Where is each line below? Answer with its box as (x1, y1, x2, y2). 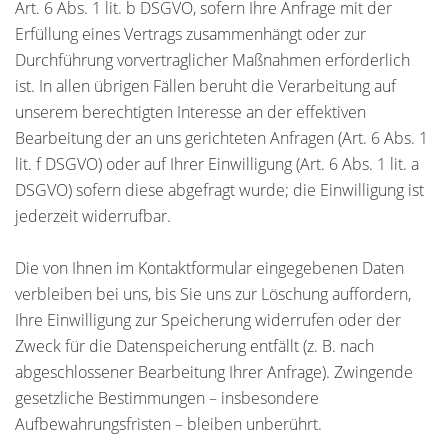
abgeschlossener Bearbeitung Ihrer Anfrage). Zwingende (15, 361, 413, 383)
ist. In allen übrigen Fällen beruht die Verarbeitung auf (15, 75, 396, 97)
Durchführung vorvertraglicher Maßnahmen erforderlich (15, 49, 410, 71)
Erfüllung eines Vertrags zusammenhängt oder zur (15, 23, 366, 45)
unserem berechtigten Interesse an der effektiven (15, 101, 366, 123)
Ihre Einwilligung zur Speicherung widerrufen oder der (15, 309, 401, 331)
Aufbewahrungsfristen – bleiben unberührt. (15, 413, 322, 435)
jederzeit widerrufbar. (15, 205, 171, 227)
